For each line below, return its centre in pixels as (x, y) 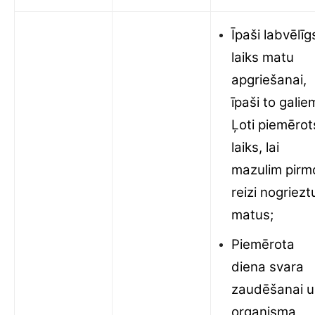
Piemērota (263, 244)
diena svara (268, 267)
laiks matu (263, 57)
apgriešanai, (269, 80)
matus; (252, 215)
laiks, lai (255, 147)
